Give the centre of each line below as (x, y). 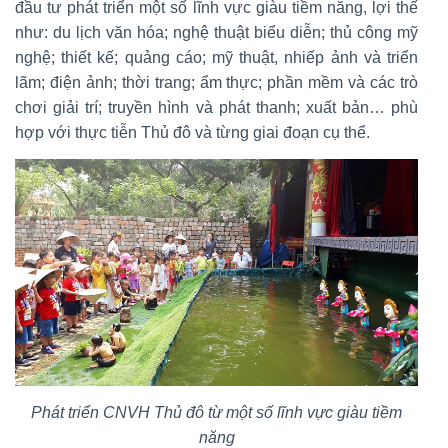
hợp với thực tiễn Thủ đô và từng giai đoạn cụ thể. (192, 132)
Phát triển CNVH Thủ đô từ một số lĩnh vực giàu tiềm (216, 412)
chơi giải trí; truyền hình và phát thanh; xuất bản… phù (216, 107)
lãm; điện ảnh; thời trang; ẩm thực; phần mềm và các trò (216, 82)
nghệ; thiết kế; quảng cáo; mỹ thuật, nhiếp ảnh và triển (216, 57)
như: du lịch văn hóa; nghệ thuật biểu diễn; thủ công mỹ (216, 32)
